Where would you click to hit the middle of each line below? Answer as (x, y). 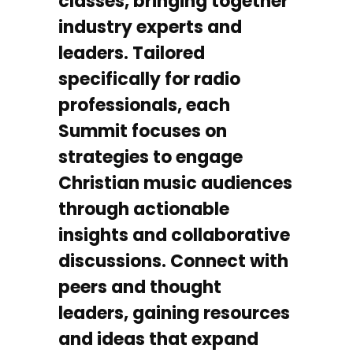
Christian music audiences (175, 183)
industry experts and (150, 27)
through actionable (144, 209)
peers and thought (140, 287)
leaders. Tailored (132, 53)
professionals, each (144, 105)
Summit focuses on (143, 131)
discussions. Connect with (173, 261)
